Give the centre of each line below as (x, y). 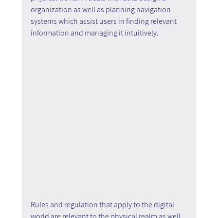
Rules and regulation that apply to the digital (103, 205)
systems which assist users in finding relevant (104, 21)
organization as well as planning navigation (101, 10)
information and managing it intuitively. (94, 33)
